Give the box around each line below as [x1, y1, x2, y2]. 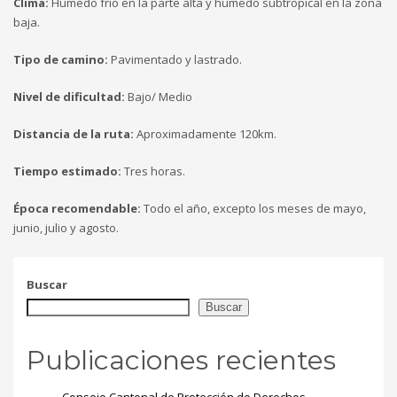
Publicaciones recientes [27, 343, 336, 377]
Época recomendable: [13, 199, 141, 216]
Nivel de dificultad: [13, 88, 125, 105]
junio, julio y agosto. [13, 219, 119, 236]
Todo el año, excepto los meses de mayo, [141, 199, 366, 216]
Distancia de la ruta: [13, 125, 134, 142]
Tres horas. [121, 162, 185, 179]
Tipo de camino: [13, 51, 108, 67]
